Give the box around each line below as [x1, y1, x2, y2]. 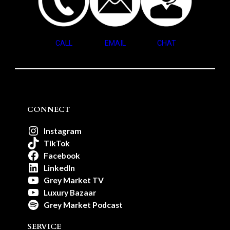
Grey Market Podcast [43, 200, 123, 209]
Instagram [43, 126, 82, 136]
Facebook [43, 150, 80, 160]
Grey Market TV [43, 175, 104, 185]
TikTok [43, 138, 70, 148]
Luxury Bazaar [43, 187, 96, 197]
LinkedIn [43, 163, 75, 172]
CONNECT [27, 104, 70, 114]
